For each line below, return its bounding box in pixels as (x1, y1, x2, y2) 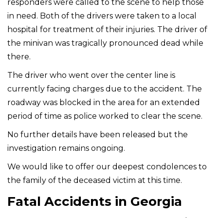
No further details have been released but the (7, 129, 188, 139)
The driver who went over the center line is (7, 70, 175, 80)
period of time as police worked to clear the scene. (7, 111, 202, 121)
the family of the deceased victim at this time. (7, 175, 182, 185)
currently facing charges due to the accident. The (7, 84, 202, 93)
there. (7, 52, 31, 61)
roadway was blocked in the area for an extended (7, 97, 200, 107)
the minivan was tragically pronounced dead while (7, 38, 203, 48)
